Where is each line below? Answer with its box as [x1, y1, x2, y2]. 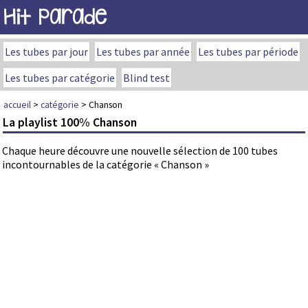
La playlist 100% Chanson [3, 114, 137, 131]
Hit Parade [3, 4, 107, 30]
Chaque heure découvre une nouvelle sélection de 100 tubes [2, 144, 278, 158]
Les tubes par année [96, 45, 190, 58]
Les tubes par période [198, 45, 298, 58]
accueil [3, 98, 31, 111]
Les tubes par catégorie [5, 71, 115, 85]
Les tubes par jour [5, 45, 88, 58]
